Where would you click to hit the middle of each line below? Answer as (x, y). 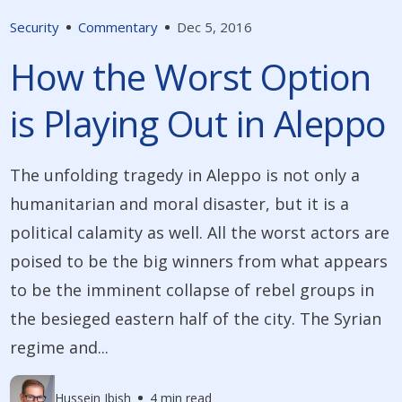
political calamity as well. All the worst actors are (200, 233)
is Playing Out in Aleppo (198, 124)
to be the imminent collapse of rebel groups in (192, 290)
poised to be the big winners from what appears (199, 262)
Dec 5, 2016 (215, 27)
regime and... (60, 348)
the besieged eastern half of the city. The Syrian (196, 319)
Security (35, 27)
